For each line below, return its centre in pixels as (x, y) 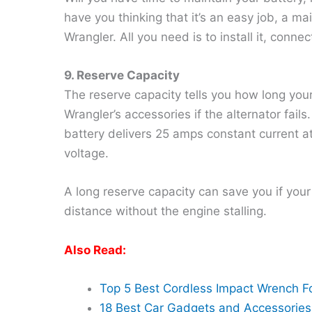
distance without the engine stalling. (165, 211)
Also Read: (95, 250)
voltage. (86, 154)
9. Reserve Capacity (122, 76)
